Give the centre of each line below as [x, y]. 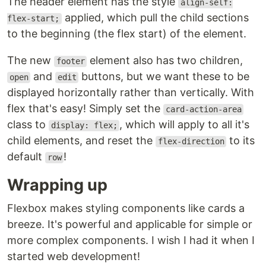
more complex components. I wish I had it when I [131, 240]
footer [70, 61]
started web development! [74, 256]
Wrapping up [57, 185]
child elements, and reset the [81, 141]
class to [28, 125]
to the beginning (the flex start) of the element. [127, 34]
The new [31, 61]
